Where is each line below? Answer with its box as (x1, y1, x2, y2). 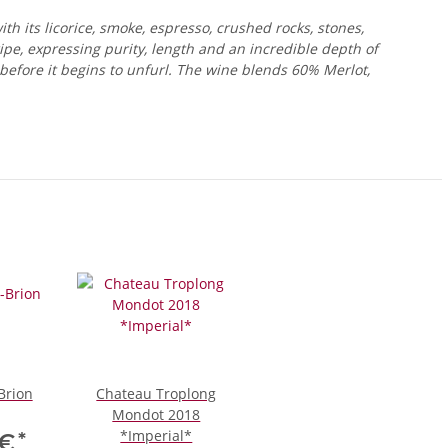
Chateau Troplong (96, 384, 217, 404)
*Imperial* (120, 426, 193, 446)
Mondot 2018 (112, 405, 201, 425)
